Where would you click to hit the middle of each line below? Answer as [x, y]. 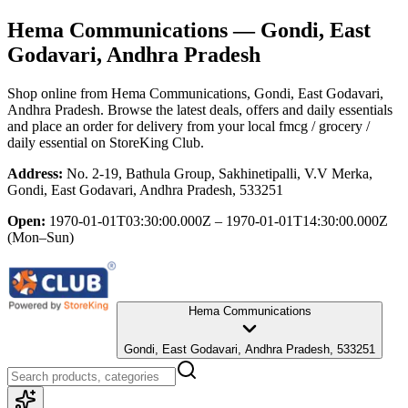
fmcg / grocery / [324, 126]
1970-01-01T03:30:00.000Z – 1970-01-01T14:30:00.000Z [219, 220]
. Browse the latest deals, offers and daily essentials [246, 109]
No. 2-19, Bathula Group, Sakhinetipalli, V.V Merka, [219, 173]
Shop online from [59, 93]
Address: [35, 173]
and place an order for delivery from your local [141, 126]
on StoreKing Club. [146, 142]
